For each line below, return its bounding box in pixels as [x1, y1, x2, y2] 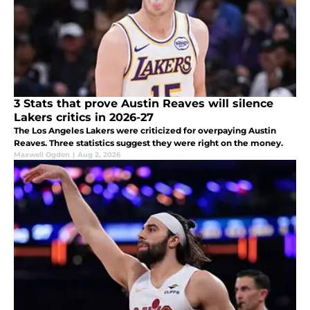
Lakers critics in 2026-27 [14, 111, 154, 125]
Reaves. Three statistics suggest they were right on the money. [14, 138, 283, 149]
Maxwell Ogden [14, 150, 70, 160]
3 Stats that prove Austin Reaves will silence [14, 97, 273, 111]
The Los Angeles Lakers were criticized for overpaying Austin [14, 125, 276, 136]
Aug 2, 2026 [77, 150, 120, 160]
